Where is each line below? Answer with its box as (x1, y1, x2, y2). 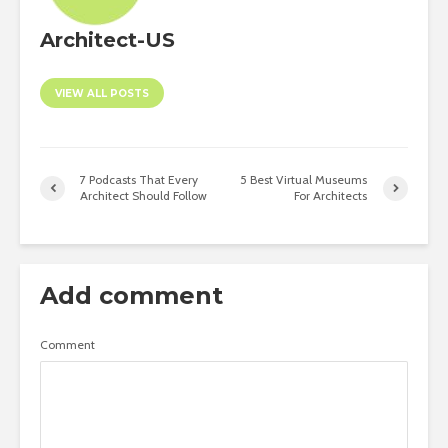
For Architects (294, 188, 368, 204)
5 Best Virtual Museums (240, 172, 368, 188)
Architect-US (40, 28, 175, 53)
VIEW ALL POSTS (55, 87, 149, 101)
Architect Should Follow (80, 188, 207, 204)
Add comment (40, 281, 223, 311)
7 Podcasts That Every (80, 172, 198, 188)
